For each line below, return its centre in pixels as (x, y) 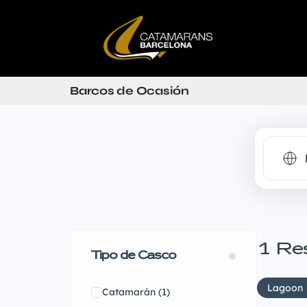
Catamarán (129, 292)
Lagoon (285, 287)
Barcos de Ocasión (130, 91)
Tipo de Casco (134, 256)
